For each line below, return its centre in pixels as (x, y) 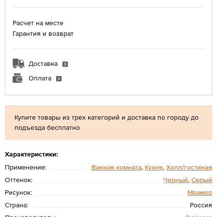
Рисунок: (18, 192)
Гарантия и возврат (43, 33)
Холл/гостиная (189, 167)
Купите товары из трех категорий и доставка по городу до (107, 117)
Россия (201, 205)
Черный (176, 180)
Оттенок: (19, 180)
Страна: (16, 205)
